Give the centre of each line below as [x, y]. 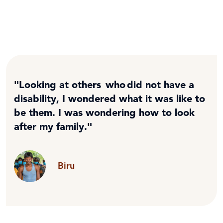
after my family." [53, 127]
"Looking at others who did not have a [104, 85]
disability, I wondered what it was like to [110, 99]
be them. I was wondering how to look [104, 113]
